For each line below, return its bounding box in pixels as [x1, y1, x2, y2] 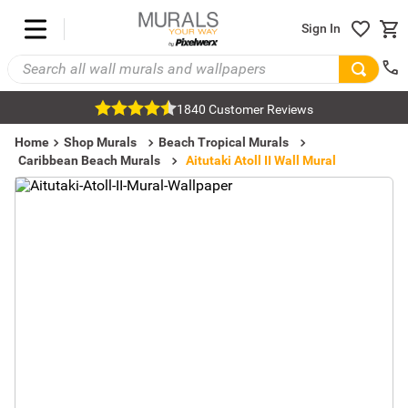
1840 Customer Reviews [177, 102, 313, 117]
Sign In [301, 21, 341, 36]
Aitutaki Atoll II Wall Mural [186, 153, 336, 168]
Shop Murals [64, 135, 137, 149]
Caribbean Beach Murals [18, 153, 160, 168]
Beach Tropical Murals [158, 135, 289, 149]
